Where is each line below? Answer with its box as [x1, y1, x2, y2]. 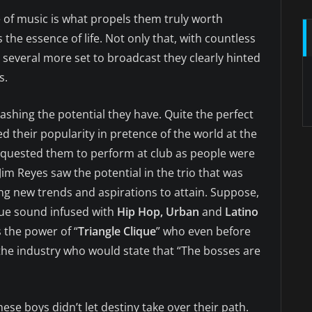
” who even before [156, 224, 251, 240]
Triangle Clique [78, 224, 156, 240]
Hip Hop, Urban [117, 204, 199, 220]
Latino [225, 204, 258, 220]
